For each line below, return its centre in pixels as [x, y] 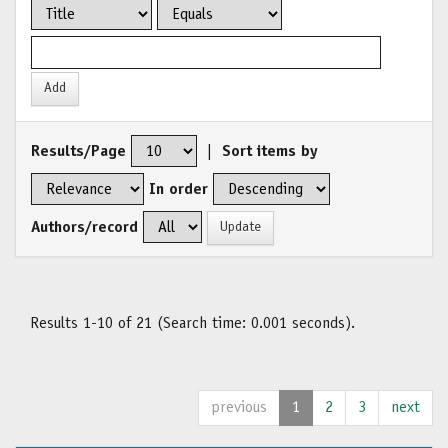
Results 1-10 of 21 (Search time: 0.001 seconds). [192, 324]
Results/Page [78, 152]
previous [239, 408]
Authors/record [84, 228]
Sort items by [270, 152]
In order [178, 190]
